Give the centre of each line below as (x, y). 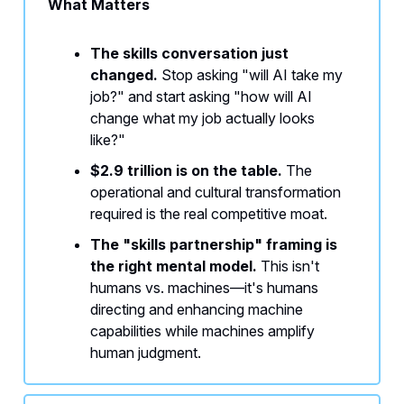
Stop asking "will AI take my (250, 75)
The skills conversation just (189, 54)
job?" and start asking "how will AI (201, 97)
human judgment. (146, 353)
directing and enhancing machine (197, 310)
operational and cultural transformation (216, 193)
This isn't (288, 266)
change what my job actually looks (202, 119)
